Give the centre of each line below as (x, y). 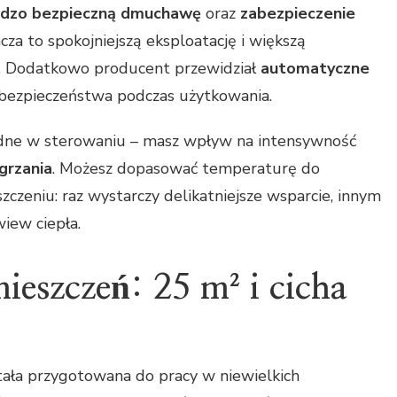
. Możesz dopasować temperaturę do (186, 169)
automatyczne (315, 69)
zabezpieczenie (298, 14)
